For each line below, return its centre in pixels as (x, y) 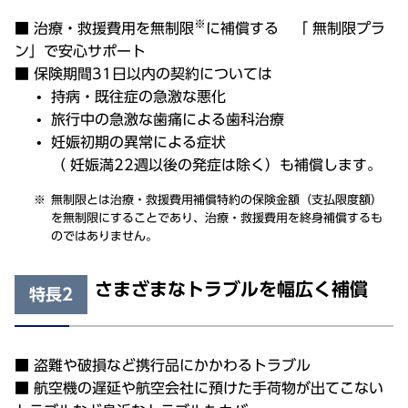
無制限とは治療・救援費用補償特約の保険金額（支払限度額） (217, 200)
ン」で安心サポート (80, 51)
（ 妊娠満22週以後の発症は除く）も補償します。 (216, 165)
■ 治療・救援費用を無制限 (104, 29)
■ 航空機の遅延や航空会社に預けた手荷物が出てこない (199, 388)
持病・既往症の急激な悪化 (138, 97)
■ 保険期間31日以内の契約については (143, 74)
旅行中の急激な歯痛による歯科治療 (168, 120)
